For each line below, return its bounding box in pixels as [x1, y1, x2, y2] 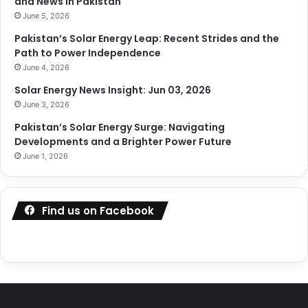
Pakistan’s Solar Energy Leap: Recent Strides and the [14, 31, 279, 45]
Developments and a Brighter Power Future [14, 134, 232, 148]
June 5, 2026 [23, 10, 69, 21]
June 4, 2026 [23, 62, 69, 72]
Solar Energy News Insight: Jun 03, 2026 [14, 82, 211, 97]
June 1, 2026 [23, 151, 68, 161]
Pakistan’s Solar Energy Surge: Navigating [14, 120, 225, 134]
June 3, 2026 [23, 99, 69, 109]
